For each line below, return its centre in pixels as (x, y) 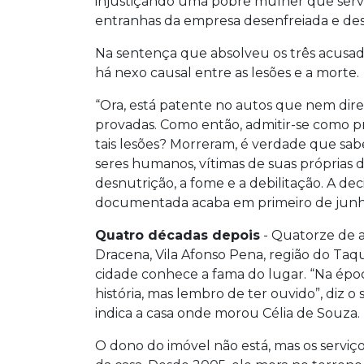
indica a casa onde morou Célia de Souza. (227, 313)
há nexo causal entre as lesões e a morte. (227, 72)
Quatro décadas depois (178, 235)
